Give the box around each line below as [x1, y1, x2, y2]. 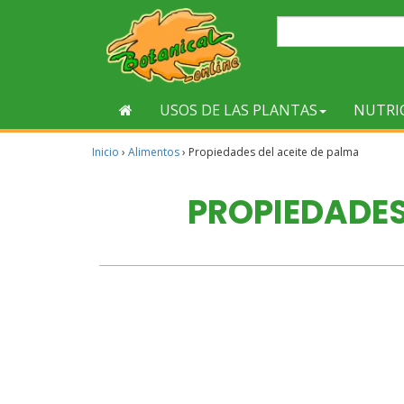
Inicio [92, 144, 119, 160]
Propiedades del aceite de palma [188, 144, 359, 160]
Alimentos [128, 144, 179, 160]
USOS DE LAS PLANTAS [160, 100, 317, 120]
